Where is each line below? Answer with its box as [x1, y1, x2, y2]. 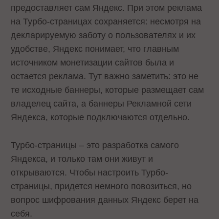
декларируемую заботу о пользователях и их [11, 30, 196, 40]
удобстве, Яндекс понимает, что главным [11, 44, 179, 54]
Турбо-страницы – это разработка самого [11, 140, 179, 150]
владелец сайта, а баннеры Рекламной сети [11, 98, 192, 109]
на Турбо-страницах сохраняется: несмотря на [11, 16, 201, 26]
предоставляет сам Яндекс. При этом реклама [11, 2, 202, 13]
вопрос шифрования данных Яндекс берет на [11, 195, 199, 205]
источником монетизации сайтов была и [11, 57, 175, 67]
